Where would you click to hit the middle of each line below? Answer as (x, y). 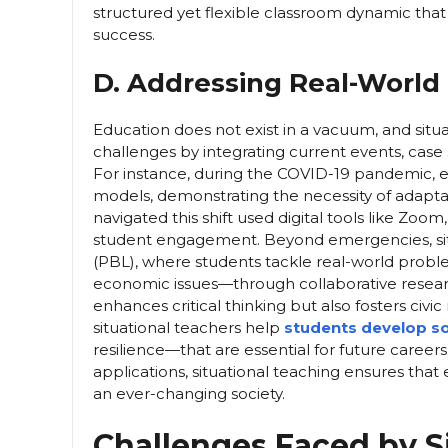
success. (124, 34)
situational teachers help (188, 328)
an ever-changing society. (189, 394)
